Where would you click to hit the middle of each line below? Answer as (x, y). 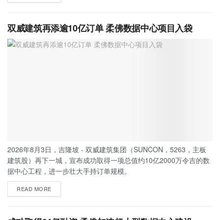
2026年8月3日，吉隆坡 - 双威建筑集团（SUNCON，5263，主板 (107, 149)
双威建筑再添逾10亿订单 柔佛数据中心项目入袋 (100, 28)
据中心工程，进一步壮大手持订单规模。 (69, 171)
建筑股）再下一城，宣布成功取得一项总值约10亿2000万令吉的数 (109, 160)
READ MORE (34, 188)
